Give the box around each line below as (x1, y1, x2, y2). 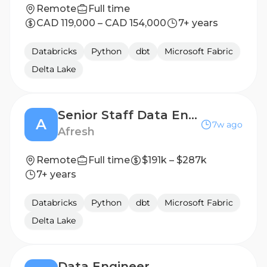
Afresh (58, 125, 95, 138)
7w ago (212, 119, 243, 130)
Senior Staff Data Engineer (188, 108, 197, 122)
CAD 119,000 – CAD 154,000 (36, 17, 166, 29)
